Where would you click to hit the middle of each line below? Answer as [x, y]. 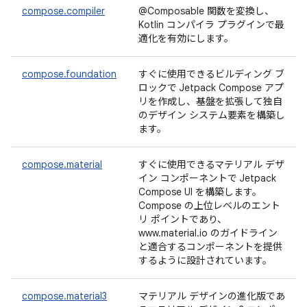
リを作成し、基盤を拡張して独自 [210, 101]
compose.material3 [64, 296]
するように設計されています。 [205, 260]
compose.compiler [63, 11]
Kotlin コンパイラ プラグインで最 [211, 25]
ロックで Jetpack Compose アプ [211, 88]
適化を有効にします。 [186, 38]
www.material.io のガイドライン [208, 233]
